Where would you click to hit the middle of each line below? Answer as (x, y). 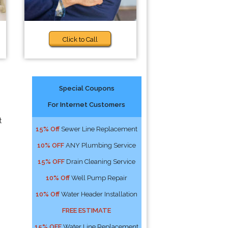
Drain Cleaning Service (100, 162)
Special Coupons (87, 88)
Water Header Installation (99, 194)
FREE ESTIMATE (87, 210)
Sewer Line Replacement (99, 129)
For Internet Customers (87, 105)
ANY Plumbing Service (100, 145)
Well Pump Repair (99, 178)
